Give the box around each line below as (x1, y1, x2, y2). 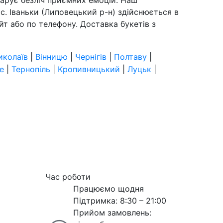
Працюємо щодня (73, 183, 144, 194)
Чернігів (75, 51, 107, 62)
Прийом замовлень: (73, 207, 151, 218)
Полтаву (114, 51, 147, 62)
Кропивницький (58, 64, 120, 74)
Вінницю (35, 51, 68, 62)
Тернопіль (11, 64, 50, 74)
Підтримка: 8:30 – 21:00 (73, 195, 166, 206)
